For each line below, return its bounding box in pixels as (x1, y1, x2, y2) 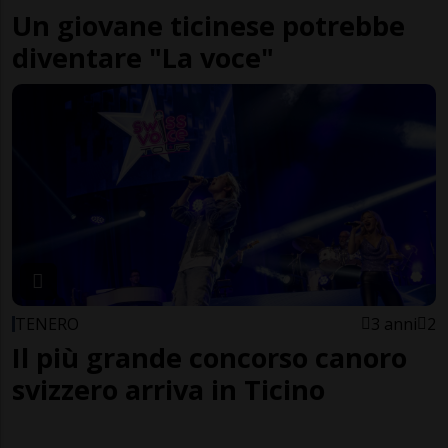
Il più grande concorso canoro (12, 339, 407, 377)
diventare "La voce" (12, 38, 274, 76)
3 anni (371, 313, 417, 336)
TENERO (15, 313, 79, 336)
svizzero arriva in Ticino (12, 371, 325, 409)
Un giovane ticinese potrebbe (12, 6, 405, 44)
